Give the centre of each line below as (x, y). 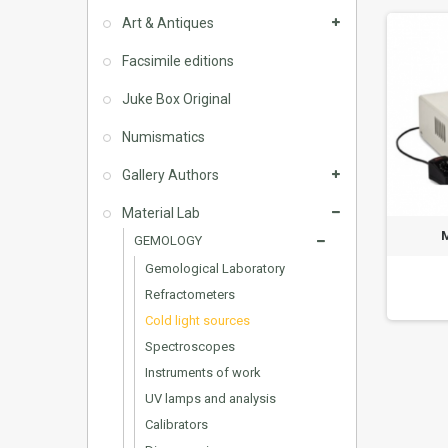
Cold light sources (197, 320)
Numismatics (162, 137)
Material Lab (159, 213)
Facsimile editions (176, 61)
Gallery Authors (169, 175)
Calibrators (176, 424)
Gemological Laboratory (215, 268)
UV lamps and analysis (210, 398)
